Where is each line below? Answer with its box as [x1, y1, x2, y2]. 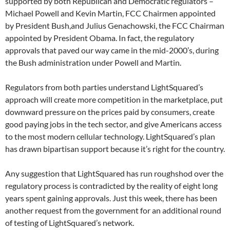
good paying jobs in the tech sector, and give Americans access [5, 119, 222, 129]
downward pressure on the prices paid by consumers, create [5, 107, 215, 117]
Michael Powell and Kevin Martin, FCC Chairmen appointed [5, 8, 216, 18]
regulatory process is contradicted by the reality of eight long [5, 181, 218, 191]
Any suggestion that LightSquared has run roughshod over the [5, 168, 223, 179]
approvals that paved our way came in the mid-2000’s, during [5, 45, 219, 55]
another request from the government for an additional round [5, 205, 221, 216]
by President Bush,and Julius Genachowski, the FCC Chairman [5, 21, 224, 31]
